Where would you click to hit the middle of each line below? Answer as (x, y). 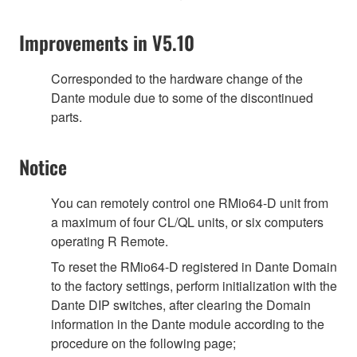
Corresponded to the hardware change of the (177, 78)
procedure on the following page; (143, 343)
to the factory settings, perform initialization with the (194, 285)
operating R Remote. (110, 241)
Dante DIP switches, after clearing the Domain (181, 304)
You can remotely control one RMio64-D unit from (190, 202)
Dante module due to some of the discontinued (182, 97)
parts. (67, 116)
